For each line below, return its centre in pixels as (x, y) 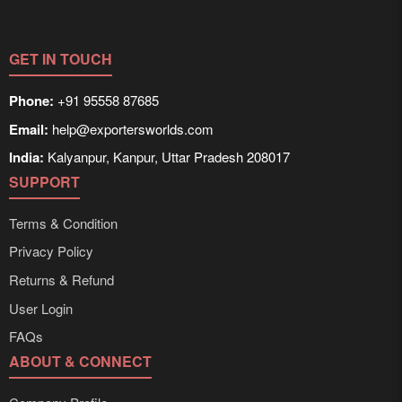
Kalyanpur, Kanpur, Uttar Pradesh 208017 (167, 157)
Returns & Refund (61, 279)
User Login (41, 308)
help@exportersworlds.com (131, 128)
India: (26, 157)
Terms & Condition (63, 223)
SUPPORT (44, 181)
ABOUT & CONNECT (80, 361)
